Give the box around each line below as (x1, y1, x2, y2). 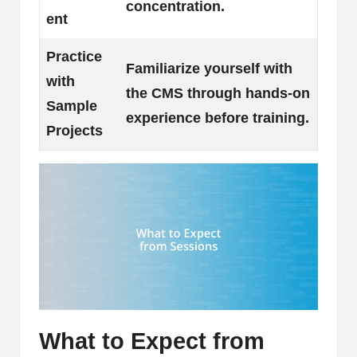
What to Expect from (39, 328, 265, 354)
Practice (46, 48, 102, 65)
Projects (46, 122, 103, 139)
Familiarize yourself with (126, 60, 292, 76)
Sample (46, 97, 97, 114)
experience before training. (126, 109, 309, 126)
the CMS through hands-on (126, 84, 310, 101)
